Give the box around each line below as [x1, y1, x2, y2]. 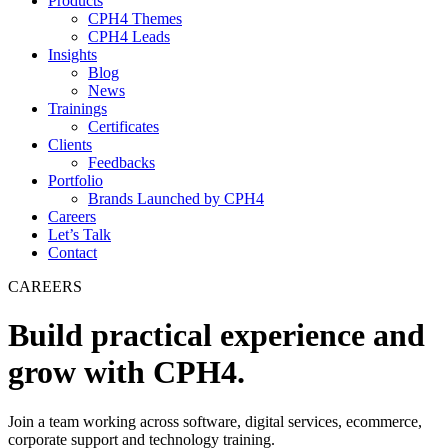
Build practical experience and [8, 317, 425, 354]
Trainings [48, 100, 107, 117]
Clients [48, 136, 92, 153]
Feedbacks [88, 154, 155, 171]
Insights [48, 46, 97, 63]
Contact [48, 244, 97, 261]
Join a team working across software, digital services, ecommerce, [8, 412, 422, 430]
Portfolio [48, 172, 103, 189]
